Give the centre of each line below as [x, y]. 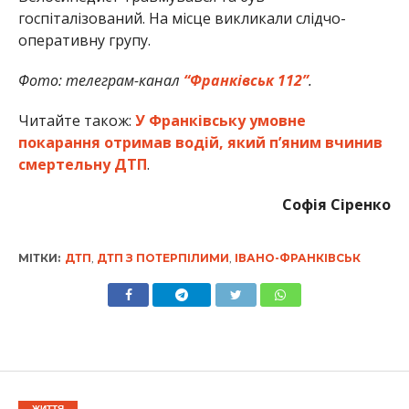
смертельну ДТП [82, 164]
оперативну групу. [84, 40]
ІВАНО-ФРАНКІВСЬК [297, 257]
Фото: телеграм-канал [100, 80]
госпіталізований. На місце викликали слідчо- [182, 18]
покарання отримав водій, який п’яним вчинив [200, 142]
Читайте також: [76, 120]
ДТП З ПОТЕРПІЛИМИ [163, 257]
